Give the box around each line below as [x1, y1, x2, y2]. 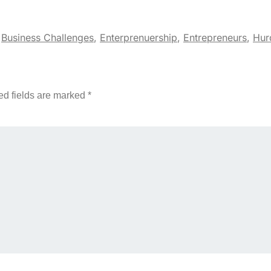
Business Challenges [1, 31, 94, 44]
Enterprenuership [100, 31, 177, 44]
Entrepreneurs [183, 31, 247, 44]
